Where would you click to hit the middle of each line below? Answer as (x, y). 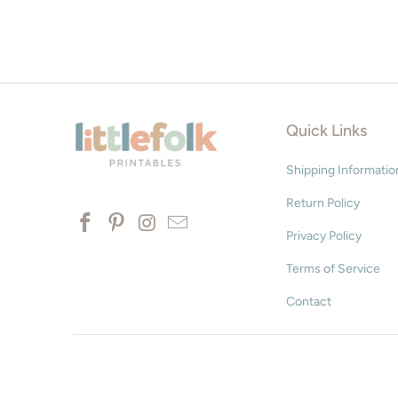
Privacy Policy (324, 236)
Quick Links (326, 131)
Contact (309, 302)
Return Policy (323, 203)
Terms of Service (333, 269)
